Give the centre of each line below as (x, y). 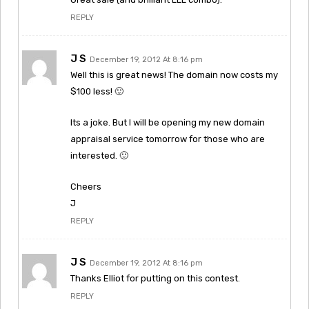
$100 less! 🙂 (97, 91)
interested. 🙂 (99, 155)
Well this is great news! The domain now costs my (174, 74)
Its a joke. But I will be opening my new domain (168, 122)
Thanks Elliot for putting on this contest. (155, 278)
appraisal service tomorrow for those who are (168, 139)
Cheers (86, 186)
